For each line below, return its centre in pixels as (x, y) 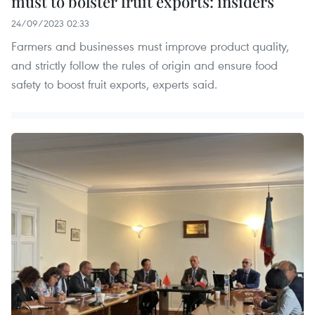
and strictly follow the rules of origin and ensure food (144, 65)
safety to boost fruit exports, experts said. (114, 84)
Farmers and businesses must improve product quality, (150, 46)
